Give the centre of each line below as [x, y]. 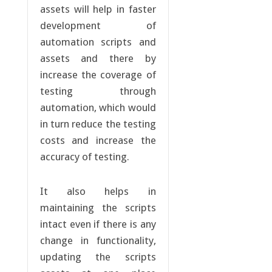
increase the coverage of [98, 75]
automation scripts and [98, 42]
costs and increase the [98, 141]
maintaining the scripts [98, 208]
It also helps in [98, 192]
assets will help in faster [98, 9]
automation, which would [98, 108]
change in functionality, [98, 241]
